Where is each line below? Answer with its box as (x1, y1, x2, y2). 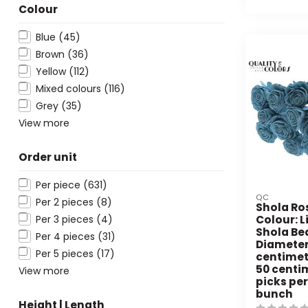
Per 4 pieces (36, 229, 98, 243)
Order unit (19, 149, 77, 164)
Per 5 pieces (36, 246, 96, 261)
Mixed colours (36, 81, 104, 96)
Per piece (36, 177, 83, 192)
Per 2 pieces (36, 195, 96, 209)
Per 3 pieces (36, 212, 96, 226)
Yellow (36, 64, 69, 78)
